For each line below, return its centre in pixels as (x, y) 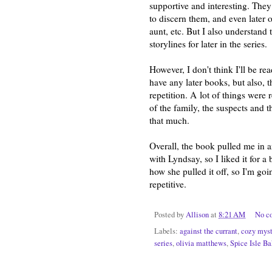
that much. (171, 120)
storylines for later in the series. (208, 44)
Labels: (167, 231)
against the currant (209, 231)
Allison (197, 214)
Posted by (170, 214)
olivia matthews (201, 243)
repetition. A (173, 95)
